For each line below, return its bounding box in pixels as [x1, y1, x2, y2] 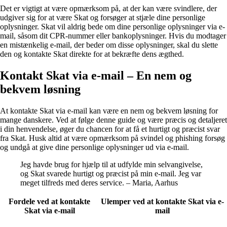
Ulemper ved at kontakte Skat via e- [101, 197, 224, 206]
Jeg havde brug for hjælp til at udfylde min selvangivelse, [20, 160, 203, 169]
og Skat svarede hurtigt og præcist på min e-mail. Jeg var [20, 169, 201, 178]
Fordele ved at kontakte [9, 197, 90, 206]
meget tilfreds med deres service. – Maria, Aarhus [20, 178, 178, 187]
